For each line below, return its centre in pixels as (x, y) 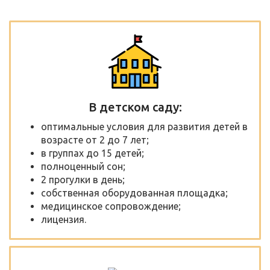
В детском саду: (135, 107)
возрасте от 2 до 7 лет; (95, 140)
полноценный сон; (83, 166)
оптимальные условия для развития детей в (144, 126)
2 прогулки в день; (83, 179)
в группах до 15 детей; (93, 153)
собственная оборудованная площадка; (134, 193)
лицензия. (64, 219)
